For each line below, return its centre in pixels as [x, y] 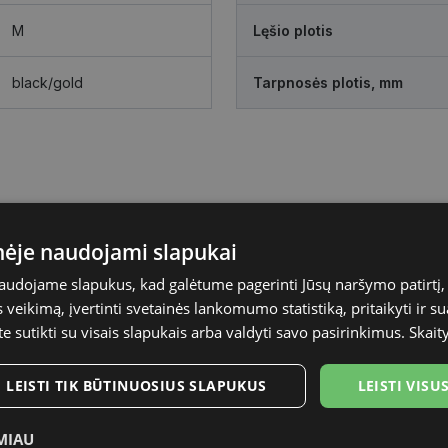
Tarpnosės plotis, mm [328, 83]
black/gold [47, 83]
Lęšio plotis [293, 31]
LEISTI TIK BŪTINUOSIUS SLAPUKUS [136, 385]
